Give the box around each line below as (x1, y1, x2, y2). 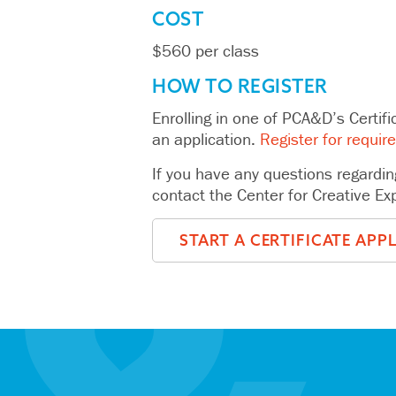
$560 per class (152, 40, 259, 62)
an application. (152, 128, 260, 150)
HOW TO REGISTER (152, 74, 328, 98)
